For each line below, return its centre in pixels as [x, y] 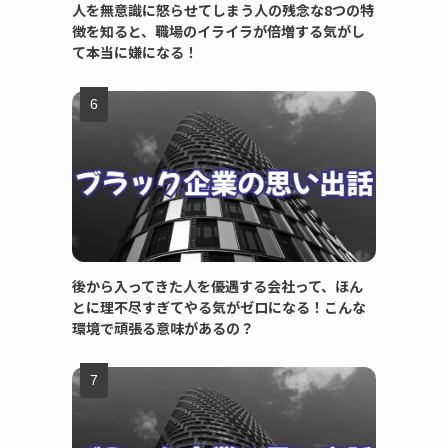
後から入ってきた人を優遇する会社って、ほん [217, 286]
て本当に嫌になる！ [135, 52]
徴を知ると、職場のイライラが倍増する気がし [218, 31]
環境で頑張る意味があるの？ [163, 328]
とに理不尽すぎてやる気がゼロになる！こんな [219, 307]
